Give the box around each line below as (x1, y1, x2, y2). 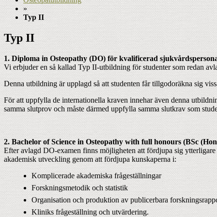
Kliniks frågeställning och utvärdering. (31, 207, 149, 216)
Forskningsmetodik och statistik (31, 183, 128, 192)
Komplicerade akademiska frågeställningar (31, 171, 161, 180)
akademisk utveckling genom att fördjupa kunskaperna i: (4, 155, 176, 163)
